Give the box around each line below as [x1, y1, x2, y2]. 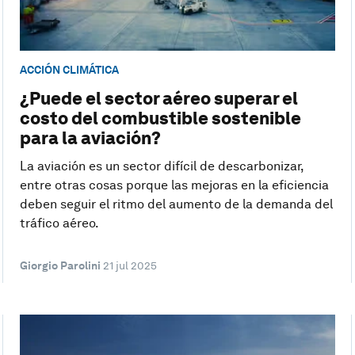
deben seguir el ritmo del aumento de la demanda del [19, 197, 333, 212]
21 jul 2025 [102, 259, 157, 273]
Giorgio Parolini [19, 259, 101, 273]
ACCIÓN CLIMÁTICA [19, 63, 119, 76]
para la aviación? [19, 128, 161, 149]
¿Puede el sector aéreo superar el [19, 88, 298, 109]
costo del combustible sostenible [19, 108, 301, 129]
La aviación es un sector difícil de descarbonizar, [19, 158, 303, 174]
